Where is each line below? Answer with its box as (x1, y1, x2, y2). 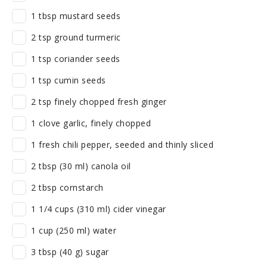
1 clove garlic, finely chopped (31, 117, 151, 129)
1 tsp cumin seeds (31, 74, 106, 86)
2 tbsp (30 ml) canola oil (31, 160, 131, 172)
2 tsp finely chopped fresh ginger (31, 96, 167, 107)
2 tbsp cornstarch (31, 182, 104, 193)
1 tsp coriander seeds (31, 53, 120, 64)
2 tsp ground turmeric (31, 32, 121, 43)
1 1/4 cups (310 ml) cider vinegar (31, 203, 166, 215)
